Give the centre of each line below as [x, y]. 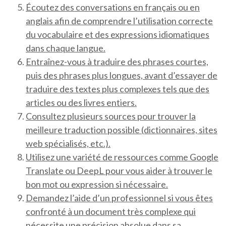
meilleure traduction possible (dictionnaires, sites [122, 130]
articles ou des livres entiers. [81, 103]
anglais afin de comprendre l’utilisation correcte [119, 21]
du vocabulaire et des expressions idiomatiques [118, 35]
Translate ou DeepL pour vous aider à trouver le [119, 171]
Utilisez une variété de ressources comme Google [122, 157]
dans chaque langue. [66, 48]
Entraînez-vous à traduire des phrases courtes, [117, 62]
